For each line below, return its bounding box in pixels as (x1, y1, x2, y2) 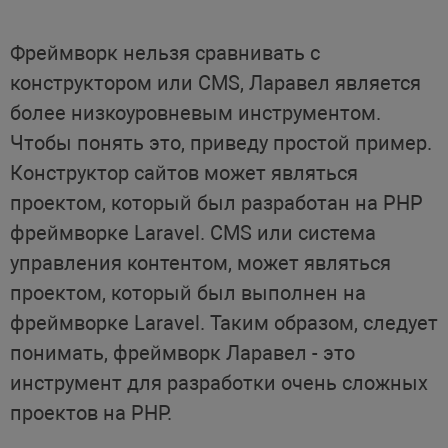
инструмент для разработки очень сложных (9, 370, 428, 395)
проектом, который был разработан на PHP (9, 190, 423, 215)
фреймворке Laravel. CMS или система (9, 220, 376, 245)
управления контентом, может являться (9, 250, 391, 275)
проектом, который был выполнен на (9, 280, 366, 305)
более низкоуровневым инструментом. (9, 100, 381, 125)
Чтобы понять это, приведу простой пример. (9, 130, 432, 155)
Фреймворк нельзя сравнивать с (9, 40, 320, 65)
